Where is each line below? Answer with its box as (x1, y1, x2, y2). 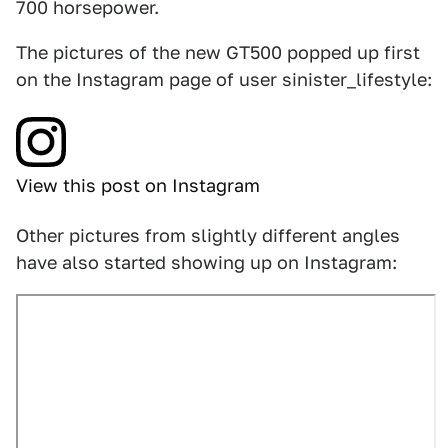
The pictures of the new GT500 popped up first (16, 42, 420, 63)
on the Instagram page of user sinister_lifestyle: (16, 69, 432, 90)
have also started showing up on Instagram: (16, 252, 397, 273)
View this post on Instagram (16, 175, 260, 196)
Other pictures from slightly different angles (16, 225, 400, 246)
